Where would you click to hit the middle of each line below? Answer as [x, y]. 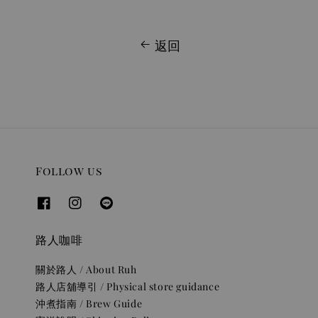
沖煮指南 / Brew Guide [89, 303]
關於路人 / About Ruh [86, 269]
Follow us [69, 171]
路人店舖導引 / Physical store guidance [128, 286]
